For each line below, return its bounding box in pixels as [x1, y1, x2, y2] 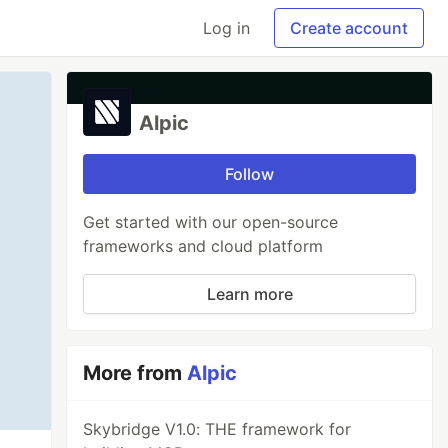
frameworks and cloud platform [83, 236, 324, 256]
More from [83, 361, 188, 385]
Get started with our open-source [83, 212, 339, 232]
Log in [203, 18, 250, 38]
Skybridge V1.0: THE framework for [83, 419, 352, 439]
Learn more [206, 284, 293, 304]
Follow [225, 164, 275, 184]
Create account [290, 18, 408, 38]
